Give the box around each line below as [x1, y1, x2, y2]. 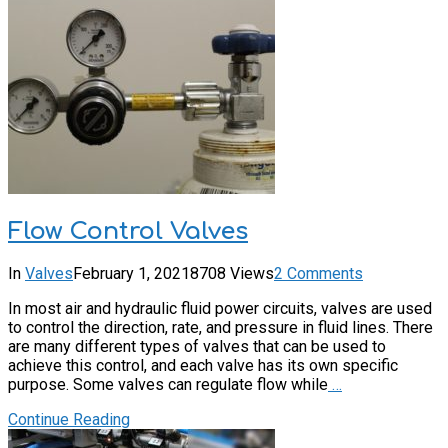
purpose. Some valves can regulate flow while [8, 375, 328, 395]
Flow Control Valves [8, 217, 248, 245]
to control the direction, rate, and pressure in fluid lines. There [8, 318, 433, 338]
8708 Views [190, 264, 274, 284]
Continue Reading [8, 410, 130, 430]
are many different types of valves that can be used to [8, 337, 386, 357]
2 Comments [274, 264, 363, 284]
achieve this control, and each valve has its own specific [8, 356, 398, 376]
